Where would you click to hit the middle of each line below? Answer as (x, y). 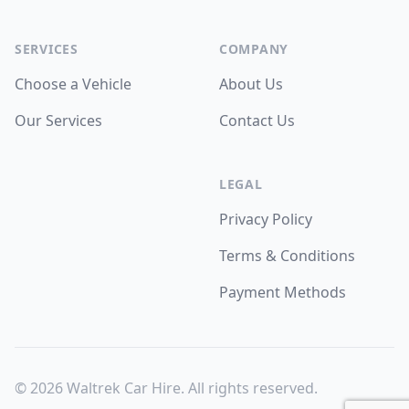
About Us (251, 84)
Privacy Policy (266, 219)
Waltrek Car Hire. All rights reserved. (190, 388)
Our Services (58, 121)
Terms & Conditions (287, 256)
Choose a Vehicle (73, 84)
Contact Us (257, 121)
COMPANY (254, 49)
